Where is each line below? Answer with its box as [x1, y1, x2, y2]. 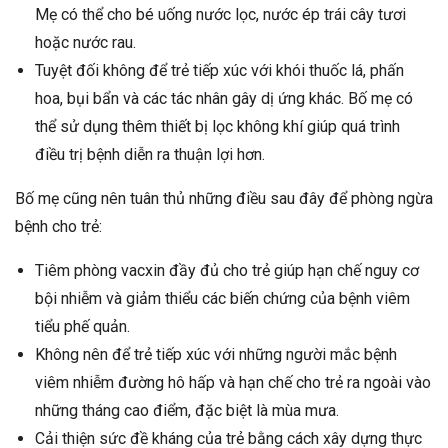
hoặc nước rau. [35, 33, 136, 53]
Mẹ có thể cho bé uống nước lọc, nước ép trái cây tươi [35, 5, 406, 25]
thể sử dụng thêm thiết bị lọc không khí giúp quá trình [35, 117, 400, 137]
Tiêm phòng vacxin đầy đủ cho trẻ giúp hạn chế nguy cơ [35, 261, 419, 281]
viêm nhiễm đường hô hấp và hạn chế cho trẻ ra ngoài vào [35, 373, 431, 393]
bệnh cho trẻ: [15, 217, 102, 237]
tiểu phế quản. [35, 317, 130, 337]
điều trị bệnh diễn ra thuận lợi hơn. [35, 145, 265, 165]
